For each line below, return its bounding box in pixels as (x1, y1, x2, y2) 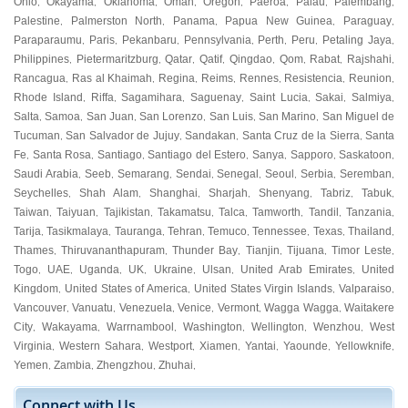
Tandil (308, 206, 339, 219)
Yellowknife (335, 340, 392, 352)
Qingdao (229, 53, 272, 66)
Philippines (14, 53, 69, 66)
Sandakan (185, 129, 237, 142)
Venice (178, 301, 212, 314)
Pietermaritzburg (76, 53, 158, 66)
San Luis (209, 110, 253, 123)
